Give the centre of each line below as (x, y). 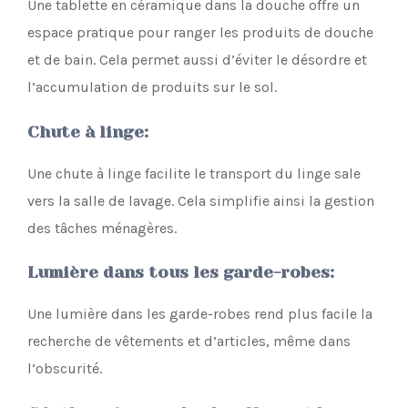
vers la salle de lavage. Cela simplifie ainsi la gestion (201, 200)
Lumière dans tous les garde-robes (178, 273)
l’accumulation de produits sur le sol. (152, 87)
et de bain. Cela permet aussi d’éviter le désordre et (197, 59)
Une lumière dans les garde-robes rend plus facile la (200, 314)
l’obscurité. (65, 369)
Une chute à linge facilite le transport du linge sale (194, 173)
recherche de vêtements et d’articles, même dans (189, 342)
